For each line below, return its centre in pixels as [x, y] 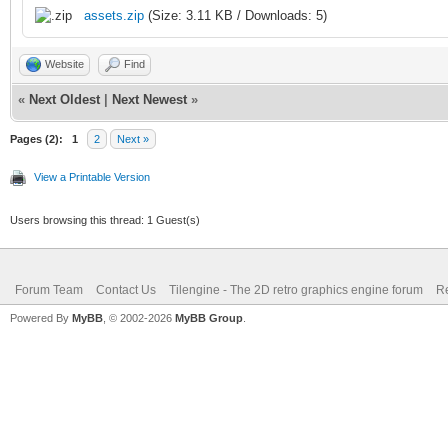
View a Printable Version [92, 176]
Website [64, 63]
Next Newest [149, 99]
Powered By [41, 317]
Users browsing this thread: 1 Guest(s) [105, 219]
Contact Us [126, 289]
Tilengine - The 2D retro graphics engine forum [296, 289]
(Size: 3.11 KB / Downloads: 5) [235, 15]
